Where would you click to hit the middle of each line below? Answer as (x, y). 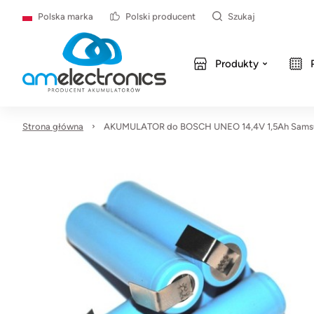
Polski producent (161, 16)
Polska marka (66, 16)
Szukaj (241, 16)
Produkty (237, 64)
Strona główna (53, 127)
